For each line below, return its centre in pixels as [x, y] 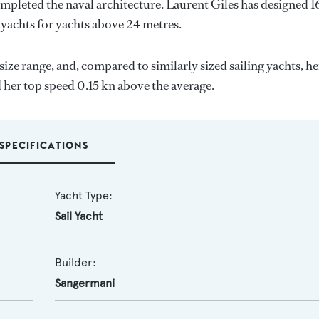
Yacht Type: [83, 195]
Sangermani [84, 283]
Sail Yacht [78, 216]
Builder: [75, 262]
